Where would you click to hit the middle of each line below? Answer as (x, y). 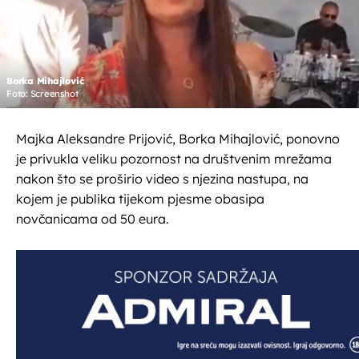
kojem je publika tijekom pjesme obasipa (140, 199)
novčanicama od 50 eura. (93, 219)
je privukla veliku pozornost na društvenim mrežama (174, 159)
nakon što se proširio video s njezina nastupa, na (162, 179)
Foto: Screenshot (42, 94)
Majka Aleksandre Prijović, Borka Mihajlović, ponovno (178, 139)
